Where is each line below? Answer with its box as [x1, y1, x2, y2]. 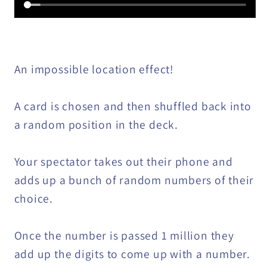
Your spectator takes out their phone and [14, 153, 233, 169]
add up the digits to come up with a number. [14, 246, 251, 262]
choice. [14, 190, 53, 206]
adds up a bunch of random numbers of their [14, 172, 254, 188]
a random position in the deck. [14, 116, 178, 132]
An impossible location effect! [14, 61, 174, 77]
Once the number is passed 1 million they [14, 227, 234, 243]
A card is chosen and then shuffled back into [14, 98, 252, 114]
